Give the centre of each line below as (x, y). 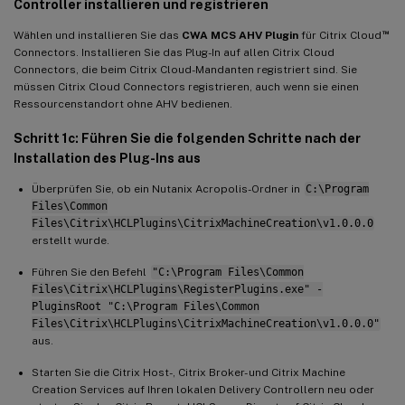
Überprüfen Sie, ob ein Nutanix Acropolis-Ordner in (167, 189)
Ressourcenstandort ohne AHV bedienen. (123, 104)
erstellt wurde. (71, 241)
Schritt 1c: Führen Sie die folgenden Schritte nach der (187, 139)
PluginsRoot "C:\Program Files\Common (146, 307)
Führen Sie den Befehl (90, 273)
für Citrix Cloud (340, 36)
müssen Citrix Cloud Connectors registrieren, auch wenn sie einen (186, 87)
